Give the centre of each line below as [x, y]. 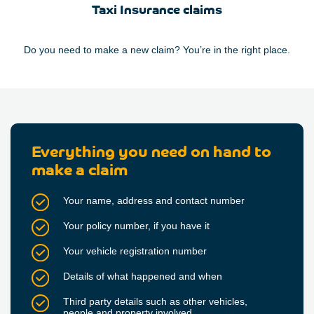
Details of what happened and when [144, 277]
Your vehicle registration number [135, 251]
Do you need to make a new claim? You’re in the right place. [157, 50]
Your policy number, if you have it [139, 226]
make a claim [80, 172]
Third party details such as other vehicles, [155, 302]
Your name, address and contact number [155, 201]
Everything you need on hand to [151, 153]
